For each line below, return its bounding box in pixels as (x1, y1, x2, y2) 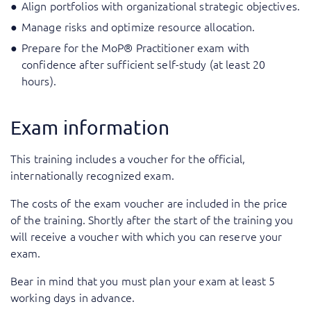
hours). (22, 72, 56, 88)
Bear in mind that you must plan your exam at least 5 (10, 272, 276, 288)
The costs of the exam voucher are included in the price (10, 194, 288, 210)
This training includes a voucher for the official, (10, 150, 245, 166)
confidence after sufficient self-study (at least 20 (22, 56, 266, 72)
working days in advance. (10, 289, 135, 305)
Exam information (10, 115, 169, 139)
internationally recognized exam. (10, 167, 174, 183)
